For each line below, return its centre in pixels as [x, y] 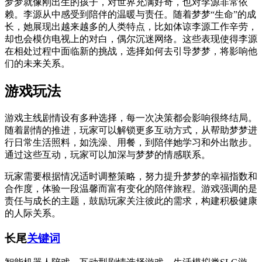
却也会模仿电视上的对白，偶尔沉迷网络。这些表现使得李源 [131, 39]
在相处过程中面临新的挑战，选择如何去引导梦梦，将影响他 [131, 51]
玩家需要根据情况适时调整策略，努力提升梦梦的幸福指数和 [131, 176]
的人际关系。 [33, 213]
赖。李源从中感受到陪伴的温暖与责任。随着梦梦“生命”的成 [130, 15]
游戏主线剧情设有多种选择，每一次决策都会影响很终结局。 [131, 118]
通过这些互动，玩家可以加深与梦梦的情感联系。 [108, 154]
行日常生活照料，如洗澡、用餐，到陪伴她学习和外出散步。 [131, 142]
